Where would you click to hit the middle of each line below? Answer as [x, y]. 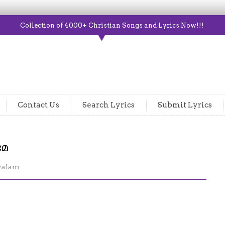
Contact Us [38, 105]
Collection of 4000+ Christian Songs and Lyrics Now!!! [112, 25]
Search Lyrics [108, 105]
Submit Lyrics [185, 105]
